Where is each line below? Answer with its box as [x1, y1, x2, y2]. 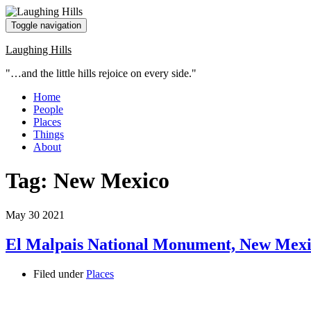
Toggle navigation [11, 20, 81, 31]
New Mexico [53, 168, 169, 194]
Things [33, 128, 64, 140]
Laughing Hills [6, 44, 72, 56]
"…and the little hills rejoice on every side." [6, 67, 196, 79]
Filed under [33, 267, 86, 280]
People [33, 103, 63, 115]
